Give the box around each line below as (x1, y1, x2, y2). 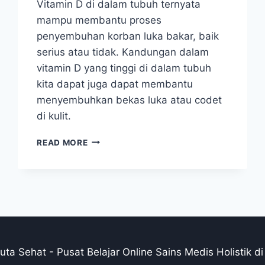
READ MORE (37, 137, 88, 147)
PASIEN (87, 184, 119, 194)
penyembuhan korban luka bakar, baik (37, 30, 219, 42)
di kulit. (37, 109, 75, 122)
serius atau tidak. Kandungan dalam (37, 46, 209, 58)
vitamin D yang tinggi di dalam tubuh (37, 62, 212, 74)
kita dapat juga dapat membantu (37, 77, 193, 90)
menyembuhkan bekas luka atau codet (37, 93, 222, 106)
